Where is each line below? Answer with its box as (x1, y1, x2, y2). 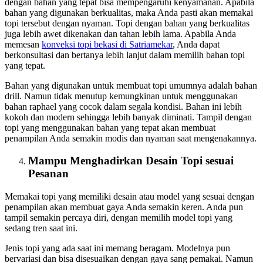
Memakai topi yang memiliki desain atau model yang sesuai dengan (5, 191, 254, 202)
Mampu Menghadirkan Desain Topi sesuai (28, 154, 234, 167)
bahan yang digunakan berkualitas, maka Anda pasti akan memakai (5, 7, 253, 18)
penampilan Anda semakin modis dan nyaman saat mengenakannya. (5, 133, 257, 143)
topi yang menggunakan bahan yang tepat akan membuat (5, 122, 215, 133)
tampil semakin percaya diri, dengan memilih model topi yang (5, 213, 232, 223)
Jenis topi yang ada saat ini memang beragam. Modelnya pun (5, 243, 230, 254)
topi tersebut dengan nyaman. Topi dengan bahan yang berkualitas (5, 18, 249, 28)
